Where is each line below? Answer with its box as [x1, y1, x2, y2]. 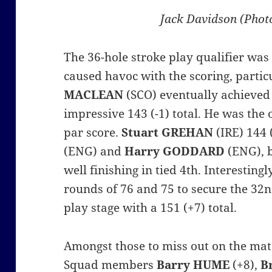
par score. [64, 124, 122, 141]
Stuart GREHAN [121, 124, 214, 141]
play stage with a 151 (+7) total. [64, 200, 237, 216]
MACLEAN [64, 87, 124, 103]
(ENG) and [64, 143, 125, 160]
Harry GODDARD [124, 143, 225, 160]
